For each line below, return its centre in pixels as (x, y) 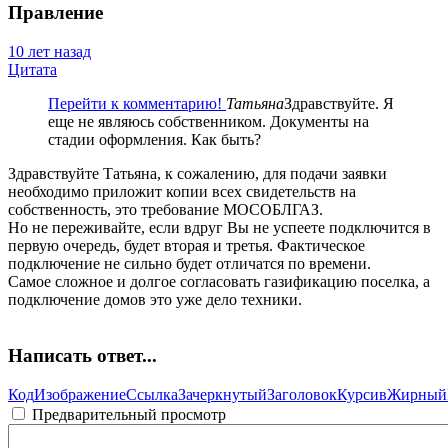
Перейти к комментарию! (137, 103)
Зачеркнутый (222, 395)
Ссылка (152, 395)
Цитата (32, 69)
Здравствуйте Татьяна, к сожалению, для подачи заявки (197, 173)
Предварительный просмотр (127, 415)
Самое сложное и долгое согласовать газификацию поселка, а (219, 281)
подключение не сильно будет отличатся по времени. (189, 263)
